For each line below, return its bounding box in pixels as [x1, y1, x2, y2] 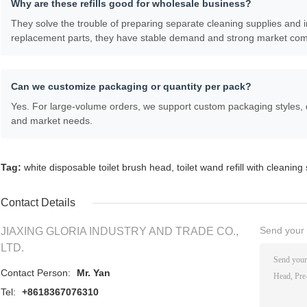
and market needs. [11, 115, 93, 127]
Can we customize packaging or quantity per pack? [11, 81, 251, 93]
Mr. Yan [77, 267, 110, 279]
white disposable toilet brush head [24, 162, 171, 173]
